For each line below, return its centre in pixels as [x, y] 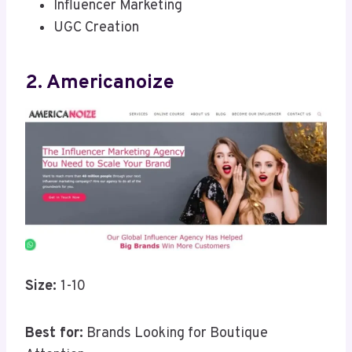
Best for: [54, 334]
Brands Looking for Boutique [176, 334]
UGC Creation [96, 28]
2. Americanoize [100, 83]
